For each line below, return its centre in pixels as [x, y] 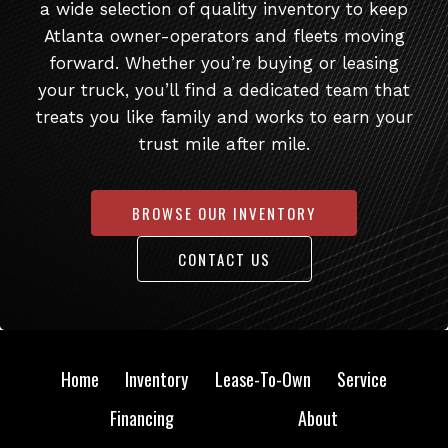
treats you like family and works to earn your [224, 116]
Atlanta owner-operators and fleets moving [224, 35]
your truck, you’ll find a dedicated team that [224, 89]
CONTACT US [224, 258]
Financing [142, 417]
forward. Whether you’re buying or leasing [224, 62]
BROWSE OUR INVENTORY [224, 212]
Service [361, 379]
